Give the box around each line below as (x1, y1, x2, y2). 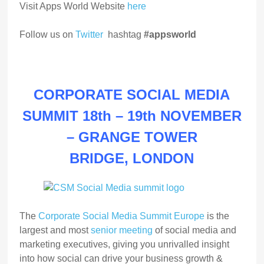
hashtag (103, 29, 144, 40)
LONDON (133, 150, 194, 167)
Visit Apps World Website (19, 1, 128, 12)
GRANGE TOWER (78, 129, 197, 146)
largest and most (19, 225, 91, 235)
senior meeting (91, 225, 153, 235)
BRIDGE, (70, 150, 133, 167)
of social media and (153, 225, 237, 235)
